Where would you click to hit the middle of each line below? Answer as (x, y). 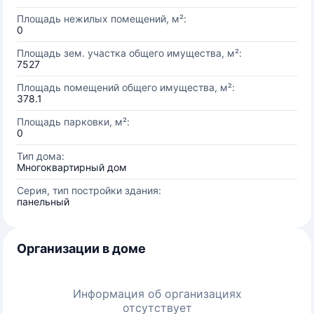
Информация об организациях (157, 294)
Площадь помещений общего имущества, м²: (126, 87)
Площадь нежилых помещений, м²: (102, 19)
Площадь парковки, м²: (73, 122)
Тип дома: (41, 156)
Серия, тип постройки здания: (89, 190)
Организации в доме (81, 248)
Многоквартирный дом (72, 167)
